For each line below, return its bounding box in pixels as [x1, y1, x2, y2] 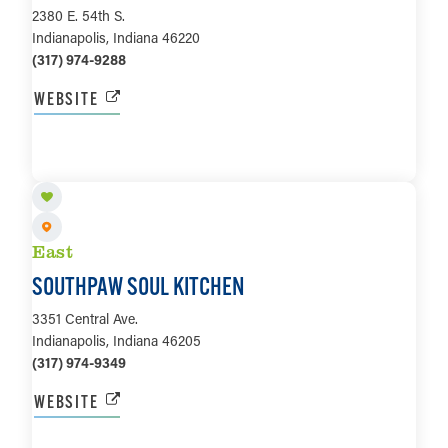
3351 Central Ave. [32, 308, 138, 328]
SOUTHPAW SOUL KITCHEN [32, 270, 245, 301]
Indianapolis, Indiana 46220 [32, 27, 200, 47]
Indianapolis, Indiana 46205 [32, 330, 201, 350]
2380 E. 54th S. [32, 5, 125, 25]
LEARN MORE [177, 151, 271, 175]
